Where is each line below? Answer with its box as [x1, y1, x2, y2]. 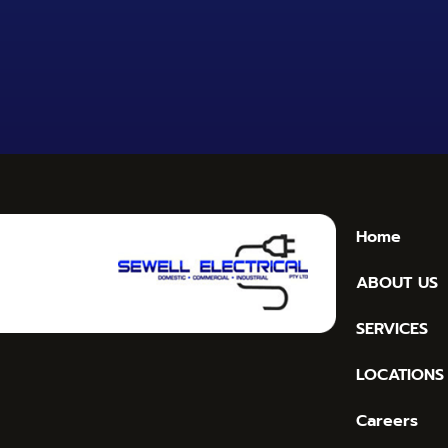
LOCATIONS [356, 362, 444, 387]
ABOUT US [356, 270, 438, 295]
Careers [356, 408, 418, 433]
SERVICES [356, 316, 428, 341]
